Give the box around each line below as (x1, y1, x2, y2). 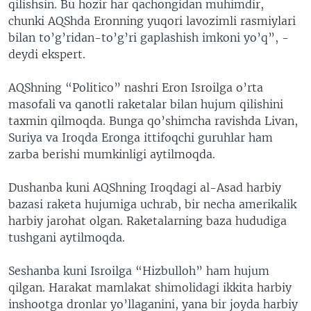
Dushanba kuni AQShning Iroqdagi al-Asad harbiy (8, 180, 281, 194)
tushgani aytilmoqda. (8, 230, 125, 244)
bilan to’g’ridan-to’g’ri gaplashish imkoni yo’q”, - (8, 31, 289, 44)
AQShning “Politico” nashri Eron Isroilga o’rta (8, 81, 263, 94)
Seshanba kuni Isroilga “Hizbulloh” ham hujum (8, 264, 269, 278)
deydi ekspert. (8, 47, 85, 61)
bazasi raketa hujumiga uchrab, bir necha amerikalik (8, 197, 296, 211)
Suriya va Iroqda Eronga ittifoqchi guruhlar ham (8, 131, 273, 144)
